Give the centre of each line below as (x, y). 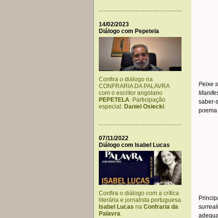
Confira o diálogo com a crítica (139, 193)
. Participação (147, 100)
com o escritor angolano (131, 93)
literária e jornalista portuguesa (140, 200)
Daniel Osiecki (144, 107)
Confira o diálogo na (126, 79)
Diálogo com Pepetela (129, 31)
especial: (111, 107)
